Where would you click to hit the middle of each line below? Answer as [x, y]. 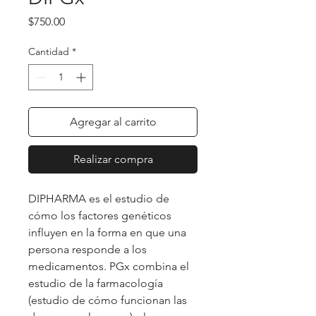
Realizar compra [113, 159]
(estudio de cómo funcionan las [108, 300]
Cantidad [49, 51]
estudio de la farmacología [96, 283]
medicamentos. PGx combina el [109, 266]
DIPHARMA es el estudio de [99, 198]
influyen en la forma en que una [107, 232]
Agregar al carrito [113, 121]
